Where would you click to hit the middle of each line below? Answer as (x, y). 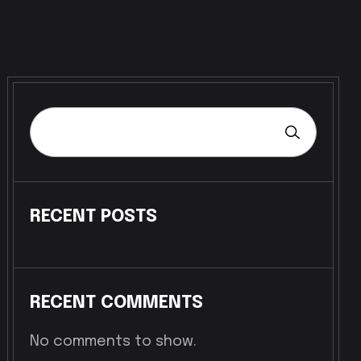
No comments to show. (114, 342)
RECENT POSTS (94, 217)
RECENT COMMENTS (117, 303)
